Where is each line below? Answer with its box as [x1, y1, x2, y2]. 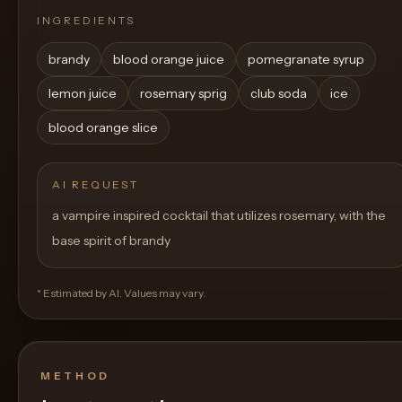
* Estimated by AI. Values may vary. [37, 286, 205, 300]
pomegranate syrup [248, 51, 364, 67]
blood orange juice [113, 51, 224, 67]
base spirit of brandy [52, 232, 170, 249]
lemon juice [48, 85, 117, 101]
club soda [250, 85, 307, 101]
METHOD [40, 370, 111, 382]
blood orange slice [48, 119, 158, 135]
